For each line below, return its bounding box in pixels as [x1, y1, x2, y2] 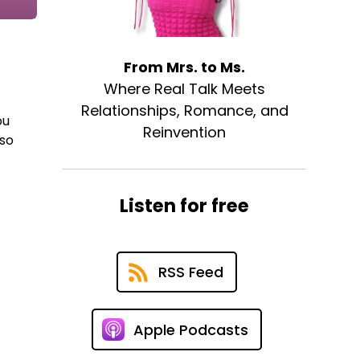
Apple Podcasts [133, 319, 248, 340]
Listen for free [120, 193, 250, 219]
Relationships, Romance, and [80, 100, 288, 121]
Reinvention [143, 122, 227, 143]
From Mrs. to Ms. [124, 57, 246, 78]
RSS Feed [157, 262, 223, 283]
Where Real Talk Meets [104, 79, 266, 100]
